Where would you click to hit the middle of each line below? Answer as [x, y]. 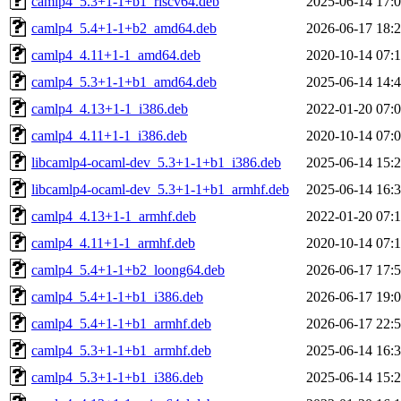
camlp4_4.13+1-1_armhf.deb [114, 216]
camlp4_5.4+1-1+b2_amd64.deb [124, 28]
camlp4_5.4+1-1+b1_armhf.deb [121, 323]
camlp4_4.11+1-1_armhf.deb [113, 243]
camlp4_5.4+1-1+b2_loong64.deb [128, 269]
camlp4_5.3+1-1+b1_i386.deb [117, 377]
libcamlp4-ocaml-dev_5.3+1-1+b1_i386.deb [156, 162]
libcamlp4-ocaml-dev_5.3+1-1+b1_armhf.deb [160, 189]
